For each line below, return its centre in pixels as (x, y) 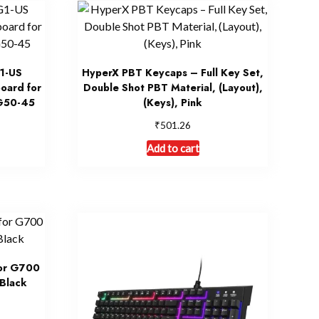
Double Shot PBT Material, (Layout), (173, 87)
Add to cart (173, 148)
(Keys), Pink (173, 102)
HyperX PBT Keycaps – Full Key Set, (173, 72)
